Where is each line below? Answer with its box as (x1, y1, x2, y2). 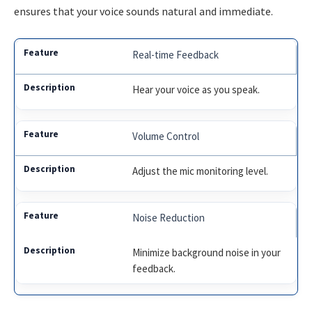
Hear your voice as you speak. (132, 82, 260, 96)
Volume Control (132, 129, 200, 143)
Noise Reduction (132, 210, 205, 224)
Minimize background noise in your (132, 245, 281, 259)
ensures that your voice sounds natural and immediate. (14, 4, 273, 19)
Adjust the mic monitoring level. (132, 164, 269, 178)
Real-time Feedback (132, 47, 219, 61)
